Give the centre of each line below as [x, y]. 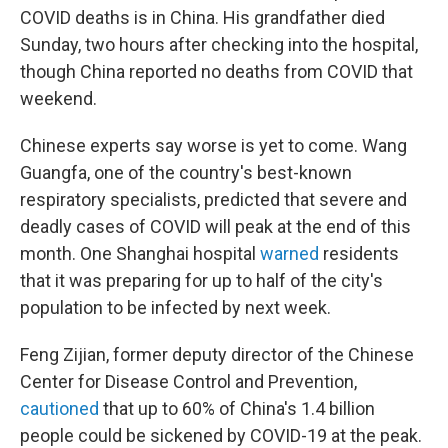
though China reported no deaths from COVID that [216, 71]
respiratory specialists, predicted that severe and [213, 199]
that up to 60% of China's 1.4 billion [237, 408]
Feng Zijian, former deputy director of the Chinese [217, 354]
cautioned [59, 408]
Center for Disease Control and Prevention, [188, 381]
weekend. [58, 98]
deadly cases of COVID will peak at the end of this [215, 226]
